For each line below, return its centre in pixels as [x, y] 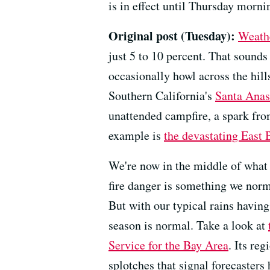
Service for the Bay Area [168, 245]
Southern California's [162, 95]
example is [136, 135]
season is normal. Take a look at [188, 225]
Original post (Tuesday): [172, 36]
